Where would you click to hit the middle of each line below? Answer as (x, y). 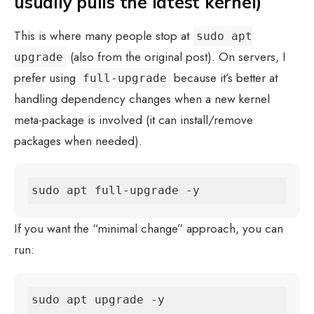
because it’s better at (224, 77)
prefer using (47, 77)
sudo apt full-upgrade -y (116, 191)
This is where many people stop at (103, 35)
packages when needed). (78, 141)
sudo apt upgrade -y (98, 299)
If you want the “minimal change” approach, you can (149, 229)
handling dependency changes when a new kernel (142, 98)
